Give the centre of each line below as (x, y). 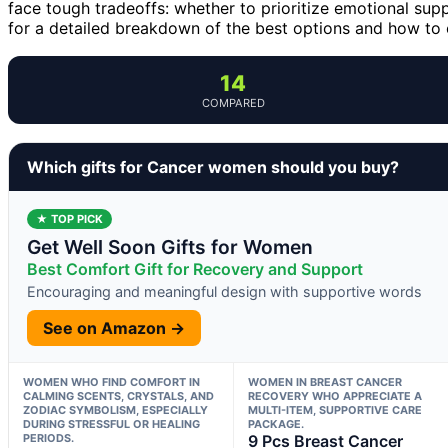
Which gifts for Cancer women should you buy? (213, 166)
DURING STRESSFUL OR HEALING (111, 423)
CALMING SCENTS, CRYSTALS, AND (118, 395)
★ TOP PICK (69, 218)
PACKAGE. (275, 423)
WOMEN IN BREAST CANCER (324, 381)
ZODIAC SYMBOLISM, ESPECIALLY (115, 409)
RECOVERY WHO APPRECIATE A (334, 395)
